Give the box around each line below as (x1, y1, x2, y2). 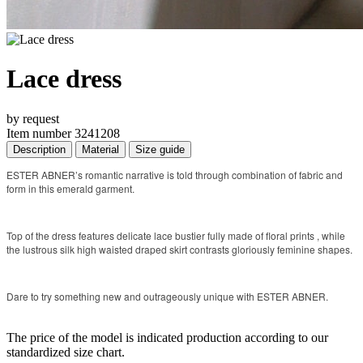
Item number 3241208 (6, 126, 120, 140)
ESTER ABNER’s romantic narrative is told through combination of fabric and (6, 167, 343, 181)
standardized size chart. (6, 344, 125, 359)
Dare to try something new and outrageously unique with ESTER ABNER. (6, 288, 328, 303)
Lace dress (6, 64, 122, 94)
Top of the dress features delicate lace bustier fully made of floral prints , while (6, 228, 345, 242)
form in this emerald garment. (6, 181, 137, 195)
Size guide (135, 143, 185, 156)
